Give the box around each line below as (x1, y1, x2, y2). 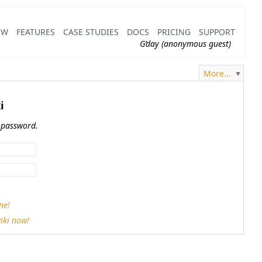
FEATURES (16, 26, 55, 37)
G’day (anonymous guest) (139, 37, 231, 49)
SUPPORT (198, 26, 235, 37)
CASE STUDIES (63, 26, 119, 37)
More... (203, 67, 231, 79)
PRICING (157, 26, 191, 37)
